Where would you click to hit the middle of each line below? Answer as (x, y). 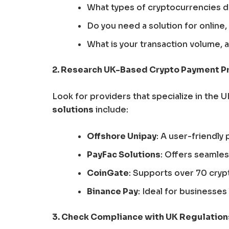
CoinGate (108, 173)
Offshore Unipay (122, 136)
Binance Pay (112, 191)
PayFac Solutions (124, 154)
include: (111, 109)
